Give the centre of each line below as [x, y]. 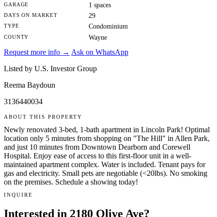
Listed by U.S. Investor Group [50, 69]
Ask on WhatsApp [100, 52]
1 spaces [100, 5]
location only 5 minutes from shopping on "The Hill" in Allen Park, [107, 138]
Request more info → [37, 52]
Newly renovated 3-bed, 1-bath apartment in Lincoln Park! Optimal [107, 129]
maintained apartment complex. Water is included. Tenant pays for [105, 164]
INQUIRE [19, 194]
